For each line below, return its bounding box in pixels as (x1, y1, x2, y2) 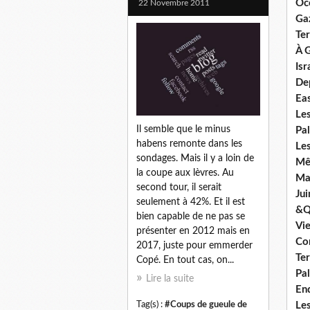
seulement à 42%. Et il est (136, 197, 245, 208)
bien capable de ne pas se (136, 212, 245, 222)
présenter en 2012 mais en (136, 226, 250, 237)
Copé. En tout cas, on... (136, 255, 234, 266)
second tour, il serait (136, 183, 221, 193)
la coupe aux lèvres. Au (136, 168, 234, 179)
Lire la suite (146, 274, 194, 284)
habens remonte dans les (136, 139, 242, 149)
